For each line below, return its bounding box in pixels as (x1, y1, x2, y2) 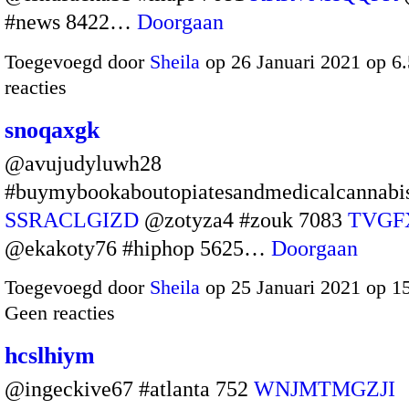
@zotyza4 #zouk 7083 (139, 207, 348, 232)
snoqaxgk (5, 116, 100, 143)
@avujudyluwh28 (5, 151, 162, 175)
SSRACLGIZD (5, 207, 139, 232)
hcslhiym (5, 342, 95, 370)
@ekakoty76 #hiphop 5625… (5, 236, 271, 260)
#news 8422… (5, 10, 137, 35)
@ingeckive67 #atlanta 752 (5, 377, 254, 402)
